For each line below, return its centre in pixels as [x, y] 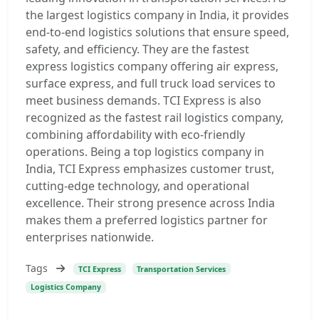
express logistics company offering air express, [152, 66]
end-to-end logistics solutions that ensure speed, [157, 32]
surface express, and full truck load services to [151, 83]
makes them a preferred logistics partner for [147, 220]
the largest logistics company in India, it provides [157, 15]
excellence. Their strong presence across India [150, 203]
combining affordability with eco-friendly [135, 135]
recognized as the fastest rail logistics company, [155, 117]
